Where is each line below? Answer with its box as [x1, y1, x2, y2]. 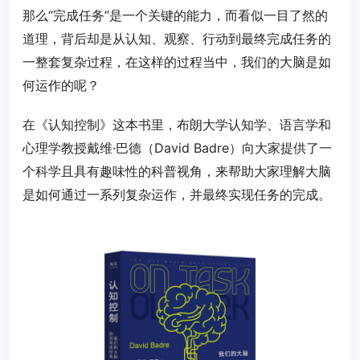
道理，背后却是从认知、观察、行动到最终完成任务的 [22, 31, 331, 47]
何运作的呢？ [22, 77, 100, 93]
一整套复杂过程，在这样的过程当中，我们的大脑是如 [22, 54, 331, 70]
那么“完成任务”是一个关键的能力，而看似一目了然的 [22, 7, 328, 23]
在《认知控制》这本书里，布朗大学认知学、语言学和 [22, 117, 331, 133]
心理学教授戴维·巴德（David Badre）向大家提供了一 [22, 140, 332, 156]
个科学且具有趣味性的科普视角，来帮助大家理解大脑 [22, 163, 331, 179]
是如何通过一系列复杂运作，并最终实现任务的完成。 [22, 186, 331, 202]
